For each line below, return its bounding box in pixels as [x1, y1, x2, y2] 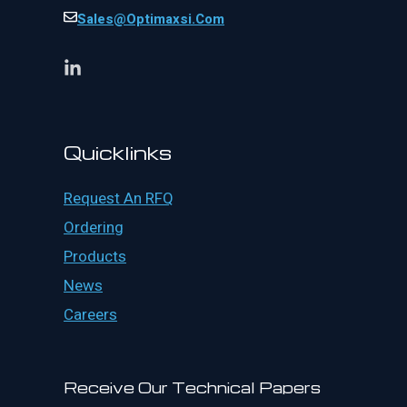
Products [64, 245, 126, 269]
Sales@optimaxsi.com [77, 9, 224, 30]
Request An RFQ [64, 187, 174, 211]
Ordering [64, 216, 124, 240]
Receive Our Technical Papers [64, 378, 321, 398]
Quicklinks [64, 140, 172, 165]
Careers [64, 303, 117, 327]
